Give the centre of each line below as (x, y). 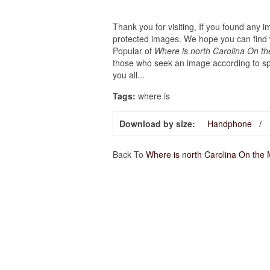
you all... (129, 74)
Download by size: (157, 123)
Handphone (230, 123)
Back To (129, 154)
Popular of (133, 50)
